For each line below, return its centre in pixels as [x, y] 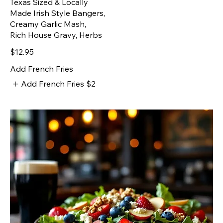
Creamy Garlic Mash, [48, 24]
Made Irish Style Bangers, [57, 13]
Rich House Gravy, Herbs [56, 35]
